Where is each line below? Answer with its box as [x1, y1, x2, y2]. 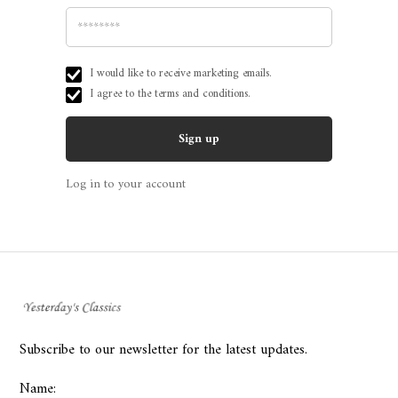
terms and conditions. [155, 84, 251, 104]
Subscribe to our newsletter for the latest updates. [20, 338, 308, 363]
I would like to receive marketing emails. [90, 63, 272, 84]
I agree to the [90, 84, 155, 104]
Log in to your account [66, 173, 186, 195]
